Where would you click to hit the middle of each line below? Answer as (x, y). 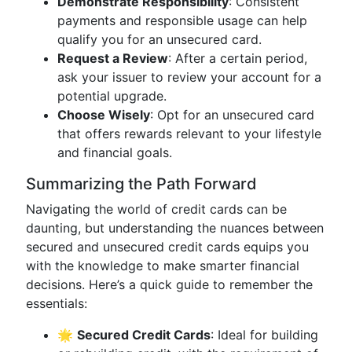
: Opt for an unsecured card (232, 115)
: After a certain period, (238, 58)
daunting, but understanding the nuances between (175, 228)
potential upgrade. (112, 96)
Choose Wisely (104, 115)
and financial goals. (115, 152)
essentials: (57, 303)
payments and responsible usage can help (182, 20)
